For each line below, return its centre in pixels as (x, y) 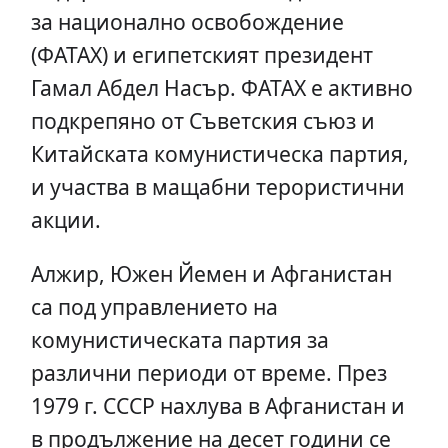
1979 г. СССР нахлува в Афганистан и (217, 405)
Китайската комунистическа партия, (219, 153)
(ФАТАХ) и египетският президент (201, 54)
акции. (65, 219)
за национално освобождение (187, 21)
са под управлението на (154, 306)
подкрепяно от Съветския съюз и (202, 120)
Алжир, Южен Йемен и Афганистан (211, 273)
